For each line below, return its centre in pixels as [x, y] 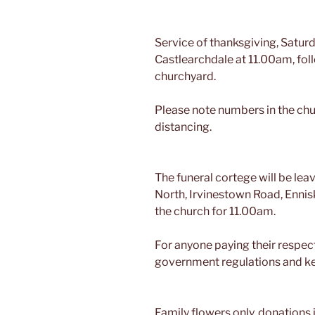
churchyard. [185, 76]
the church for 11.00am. [215, 211]
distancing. [183, 127]
